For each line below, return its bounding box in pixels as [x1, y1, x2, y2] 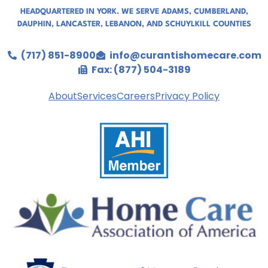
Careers [117, 89, 155, 103]
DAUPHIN [17, 20, 51, 29]
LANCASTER [56, 20, 100, 29]
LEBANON [105, 20, 142, 29]
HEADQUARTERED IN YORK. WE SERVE [20, 8, 162, 16]
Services [77, 89, 117, 103]
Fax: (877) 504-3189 [91, 62, 191, 77]
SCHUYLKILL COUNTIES [165, 20, 251, 29]
